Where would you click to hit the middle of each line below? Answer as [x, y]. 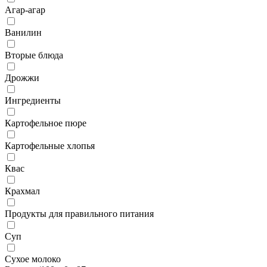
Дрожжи [22, 77]
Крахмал [22, 191]
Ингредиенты [33, 100]
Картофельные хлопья [50, 145]
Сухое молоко [33, 259]
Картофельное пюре [46, 123]
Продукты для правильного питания [79, 213]
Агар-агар [25, 10]
